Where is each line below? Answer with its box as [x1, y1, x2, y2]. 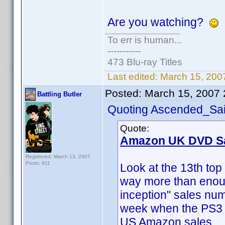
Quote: [120, 123, 149, 134]
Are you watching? [107, 16, 209, 29]
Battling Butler [37, 90, 82, 98]
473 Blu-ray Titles [107, 57, 182, 67]
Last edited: [105, 71, 160, 82]
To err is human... [107, 35, 182, 45]
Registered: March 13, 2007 [26, 154, 90, 159]
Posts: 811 [26, 160, 50, 166]
